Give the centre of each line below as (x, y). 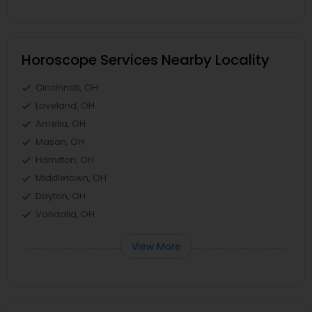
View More (156, 247)
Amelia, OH (61, 124)
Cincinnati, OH (67, 87)
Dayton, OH (61, 196)
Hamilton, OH (65, 160)
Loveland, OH (65, 106)
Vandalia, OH (65, 214)
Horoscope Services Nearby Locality (146, 60)
